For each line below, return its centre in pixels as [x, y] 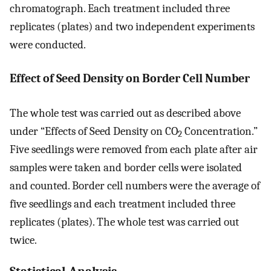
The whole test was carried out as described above [125, 113]
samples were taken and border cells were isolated [126, 167]
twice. [23, 240]
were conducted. [48, 44]
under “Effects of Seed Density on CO [94, 131]
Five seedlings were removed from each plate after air [134, 149]
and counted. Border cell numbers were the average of [135, 185]
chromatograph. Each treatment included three [120, 8]
